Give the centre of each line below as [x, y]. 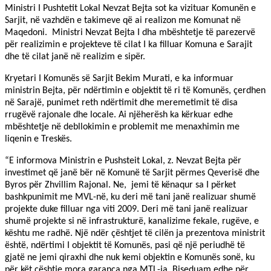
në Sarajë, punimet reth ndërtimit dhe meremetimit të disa [121, 103]
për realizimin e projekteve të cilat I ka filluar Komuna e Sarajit [129, 45]
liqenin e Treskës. [38, 139]
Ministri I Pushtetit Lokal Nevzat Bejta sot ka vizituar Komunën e [130, 9]
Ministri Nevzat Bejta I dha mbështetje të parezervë [154, 33]
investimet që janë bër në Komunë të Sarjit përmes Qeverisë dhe [132, 173]
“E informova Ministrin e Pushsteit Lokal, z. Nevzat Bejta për [123, 161]
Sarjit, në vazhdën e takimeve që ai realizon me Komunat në [123, 21]
